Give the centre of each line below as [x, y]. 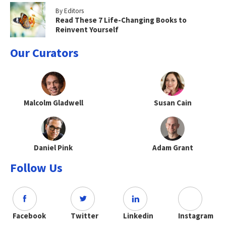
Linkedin [138, 215]
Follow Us [36, 167]
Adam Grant [173, 147]
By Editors [70, 11]
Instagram [196, 215]
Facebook [29, 215]
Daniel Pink [53, 147]
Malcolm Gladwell [53, 102]
